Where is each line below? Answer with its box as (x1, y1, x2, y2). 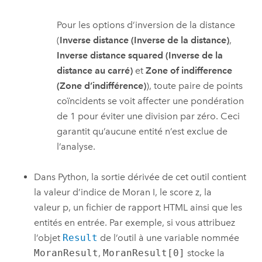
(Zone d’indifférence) (57, 80, 147, 91)
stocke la (185, 247, 225, 259)
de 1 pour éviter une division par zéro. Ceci (57, 110, 240, 122)
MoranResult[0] (103, 247, 185, 259)
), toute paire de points (146, 80, 243, 91)
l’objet (34, 232, 63, 244)
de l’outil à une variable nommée (98, 232, 240, 244)
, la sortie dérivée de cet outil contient (87, 171, 247, 183)
